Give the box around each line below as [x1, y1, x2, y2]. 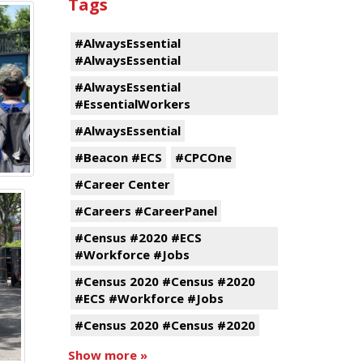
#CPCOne [174, 149, 232, 165]
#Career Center [74, 176, 170, 192]
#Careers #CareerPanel [74, 203, 217, 219]
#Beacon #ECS [74, 149, 162, 165]
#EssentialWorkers [74, 96, 190, 112]
